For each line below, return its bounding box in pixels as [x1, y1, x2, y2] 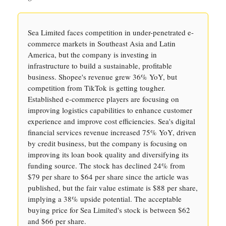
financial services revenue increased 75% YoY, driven [28, 127, 196, 137]
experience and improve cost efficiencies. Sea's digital [28, 116, 195, 126]
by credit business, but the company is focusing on [28, 138, 187, 148]
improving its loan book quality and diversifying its [28, 149, 189, 159]
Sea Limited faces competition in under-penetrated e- [28, 27, 194, 37]
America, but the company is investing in [28, 49, 157, 60]
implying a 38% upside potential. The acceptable [28, 194, 182, 204]
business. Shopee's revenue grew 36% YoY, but [28, 72, 177, 82]
